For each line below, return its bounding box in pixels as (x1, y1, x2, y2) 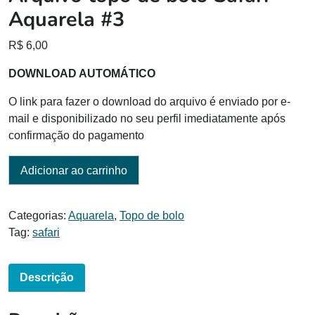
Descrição (20, 271, 74, 283)
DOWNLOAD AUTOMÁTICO (8, 67, 155, 79)
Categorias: (8, 209, 68, 221)
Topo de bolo (120, 209, 184, 221)
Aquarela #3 (8, 5, 124, 33)
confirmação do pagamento (8, 129, 144, 141)
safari (32, 226, 60, 238)
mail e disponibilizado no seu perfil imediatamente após (8, 112, 285, 124)
